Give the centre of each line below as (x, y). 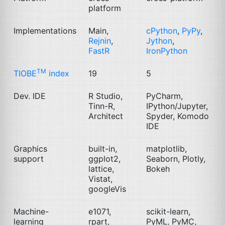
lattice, (101, 169)
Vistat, (100, 179)
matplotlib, (166, 149)
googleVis (107, 189)
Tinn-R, (102, 106)
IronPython (167, 51)
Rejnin (100, 41)
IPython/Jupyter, (177, 106)
